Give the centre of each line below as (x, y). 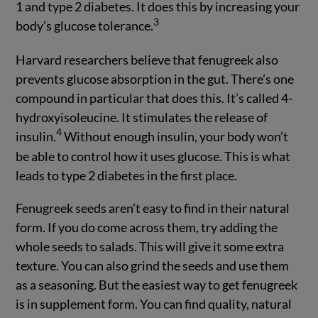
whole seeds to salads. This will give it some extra (150, 247)
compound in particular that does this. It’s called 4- (154, 98)
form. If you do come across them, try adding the (147, 227)
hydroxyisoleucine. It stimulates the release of (142, 117)
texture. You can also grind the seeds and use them (153, 266)
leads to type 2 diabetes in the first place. (127, 175)
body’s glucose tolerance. (85, 25)
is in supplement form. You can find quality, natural (154, 304)
